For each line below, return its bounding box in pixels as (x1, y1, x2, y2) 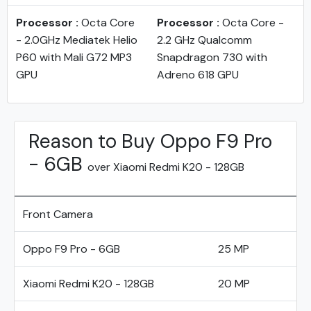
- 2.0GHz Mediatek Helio (16, 33, 137, 47)
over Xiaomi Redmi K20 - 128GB (87, 160, 244, 174)
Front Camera (23, 207, 93, 221)
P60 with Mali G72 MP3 (16, 50, 132, 65)
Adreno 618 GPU (157, 67, 239, 82)
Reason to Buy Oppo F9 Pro (28, 128, 272, 154)
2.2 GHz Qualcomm (157, 33, 252, 47)
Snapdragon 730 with (157, 50, 267, 65)
